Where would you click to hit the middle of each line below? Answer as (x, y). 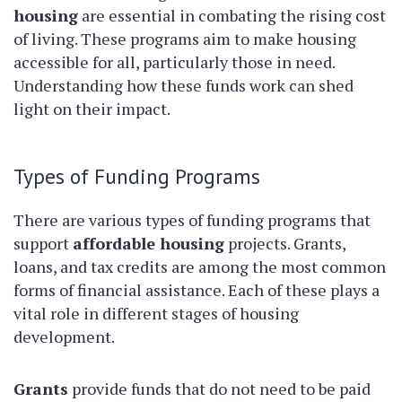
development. (64, 336)
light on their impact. (92, 109)
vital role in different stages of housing (156, 313)
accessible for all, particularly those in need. (174, 62)
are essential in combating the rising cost (232, 15)
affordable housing (149, 243)
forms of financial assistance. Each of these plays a (197, 290)
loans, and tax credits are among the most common (200, 267)
